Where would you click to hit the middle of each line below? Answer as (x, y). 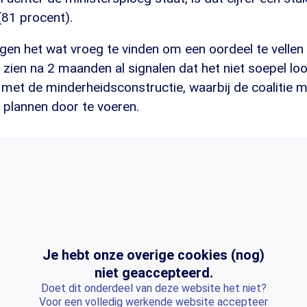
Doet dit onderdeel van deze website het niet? (153, 288)
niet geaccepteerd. (153, 273)
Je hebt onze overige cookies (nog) (153, 255)
